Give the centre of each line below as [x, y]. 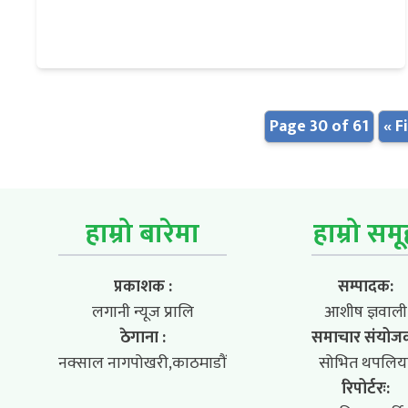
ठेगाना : [143, 337]
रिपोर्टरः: [365, 388]
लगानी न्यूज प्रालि [143, 312]
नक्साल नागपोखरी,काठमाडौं [143, 363]
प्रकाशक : [143, 286]
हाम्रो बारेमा [143, 234]
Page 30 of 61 [319, 126]
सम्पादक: [365, 286]
